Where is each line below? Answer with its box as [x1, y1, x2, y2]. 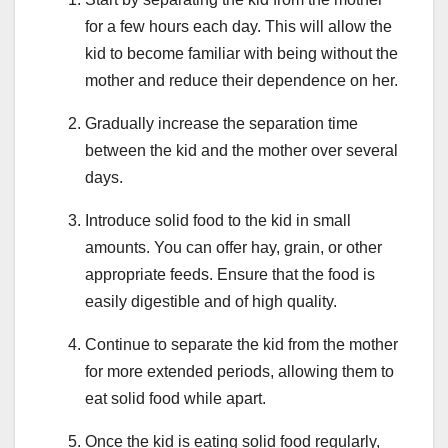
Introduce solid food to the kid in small [85, 211, 351, 229]
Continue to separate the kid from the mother [85, 335, 398, 353]
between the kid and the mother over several [85, 141, 398, 159]
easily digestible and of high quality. [85, 292, 337, 310]
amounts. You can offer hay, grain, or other [85, 238, 382, 256]
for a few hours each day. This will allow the [85, 17, 392, 35]
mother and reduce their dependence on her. [85, 71, 398, 89]
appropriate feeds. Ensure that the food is [85, 265, 375, 283]
